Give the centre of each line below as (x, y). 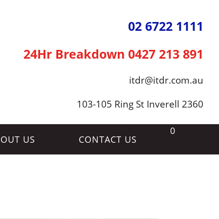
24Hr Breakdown (74, 54)
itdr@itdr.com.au (166, 80)
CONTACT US (108, 139)
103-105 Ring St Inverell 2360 (140, 104)
